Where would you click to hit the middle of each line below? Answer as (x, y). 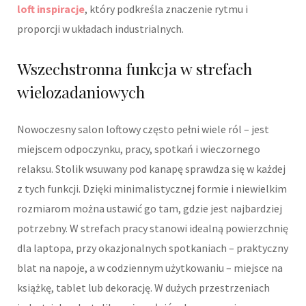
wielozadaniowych (81, 92)
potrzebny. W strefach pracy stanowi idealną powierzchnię (153, 228)
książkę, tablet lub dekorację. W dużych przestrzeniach (143, 288)
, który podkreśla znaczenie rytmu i (166, 9)
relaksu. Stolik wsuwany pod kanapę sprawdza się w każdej (151, 169)
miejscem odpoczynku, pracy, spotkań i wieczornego (139, 149)
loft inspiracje (51, 9)
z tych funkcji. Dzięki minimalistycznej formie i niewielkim (152, 189)
